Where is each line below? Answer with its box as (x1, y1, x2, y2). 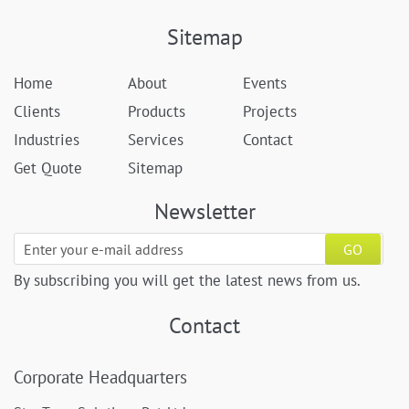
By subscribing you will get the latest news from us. (14, 270, 361, 291)
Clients (14, 101, 60, 122)
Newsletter (153, 197, 256, 226)
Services (128, 130, 184, 151)
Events (242, 73, 287, 94)
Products (128, 101, 186, 122)
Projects (242, 101, 297, 122)
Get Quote (14, 158, 82, 179)
